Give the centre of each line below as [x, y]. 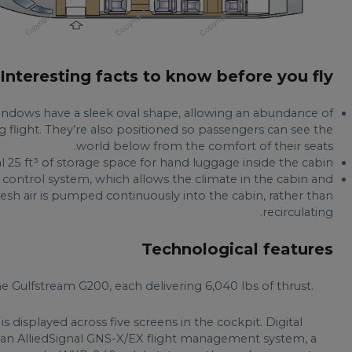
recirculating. [297, 213]
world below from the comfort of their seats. [204, 147]
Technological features [237, 249]
